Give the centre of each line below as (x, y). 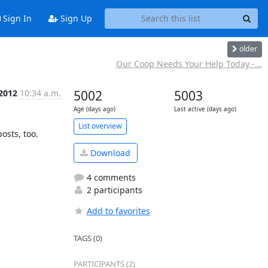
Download (109, 153)
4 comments (110, 177)
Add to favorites (118, 211)
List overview (100, 126)
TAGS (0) (88, 238)
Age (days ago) (94, 109)
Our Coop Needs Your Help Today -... (189, 63)
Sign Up (75, 19)
